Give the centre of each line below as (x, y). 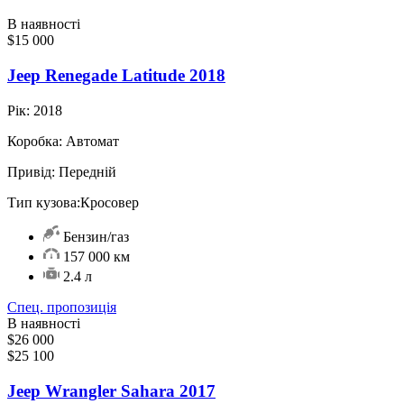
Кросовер (110, 202)
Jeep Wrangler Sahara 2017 (111, 390)
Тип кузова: (44, 202)
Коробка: (35, 141)
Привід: (31, 171)
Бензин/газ (94, 236)
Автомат (91, 141)
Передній (86, 171)
